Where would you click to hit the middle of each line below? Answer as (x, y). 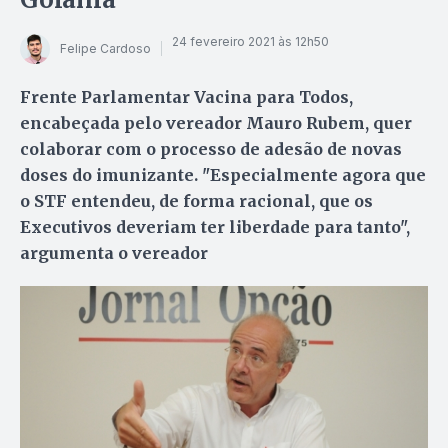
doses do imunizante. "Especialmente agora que (223, 174)
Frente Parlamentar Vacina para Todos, (186, 96)
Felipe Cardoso (105, 49)
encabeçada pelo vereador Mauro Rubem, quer (216, 122)
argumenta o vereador (114, 252)
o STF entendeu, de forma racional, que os (196, 200)
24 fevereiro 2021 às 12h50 (250, 42)
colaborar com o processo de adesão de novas (211, 148)
